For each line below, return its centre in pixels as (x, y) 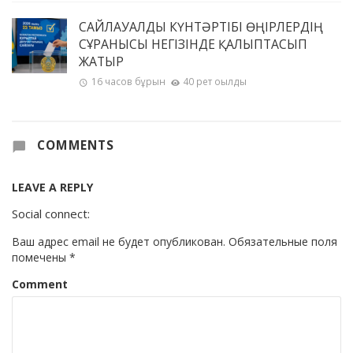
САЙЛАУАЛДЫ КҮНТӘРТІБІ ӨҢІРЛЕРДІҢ (201, 26)
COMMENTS (74, 146)
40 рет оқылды (215, 82)
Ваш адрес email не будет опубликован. (119, 242)
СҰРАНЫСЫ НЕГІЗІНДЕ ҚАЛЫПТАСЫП (193, 44)
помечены (41, 258)
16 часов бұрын (128, 82)
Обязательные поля (281, 242)
